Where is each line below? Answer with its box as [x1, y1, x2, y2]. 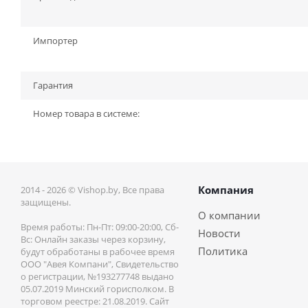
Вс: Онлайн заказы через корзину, [21, 233, 166, 245]
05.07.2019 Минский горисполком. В [21, 283, 174, 295]
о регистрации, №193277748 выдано [21, 270, 174, 283]
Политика [198, 244, 247, 258]
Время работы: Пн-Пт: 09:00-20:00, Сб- [21, 221, 179, 233]
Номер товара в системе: [33, 107, 140, 120]
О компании [198, 208, 261, 222]
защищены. [21, 196, 71, 208]
